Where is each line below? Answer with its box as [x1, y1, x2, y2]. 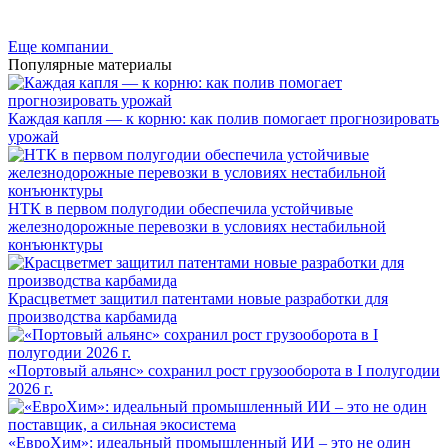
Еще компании [8, 38, 109, 56]
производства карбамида [8, 308, 177, 326]
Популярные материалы [8, 56, 172, 74]
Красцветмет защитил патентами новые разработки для [8, 290, 388, 308]
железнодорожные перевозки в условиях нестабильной [8, 218, 386, 236]
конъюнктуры [8, 236, 103, 254]
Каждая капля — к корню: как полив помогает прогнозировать [8, 110, 439, 128]
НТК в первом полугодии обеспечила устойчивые [8, 200, 353, 218]
